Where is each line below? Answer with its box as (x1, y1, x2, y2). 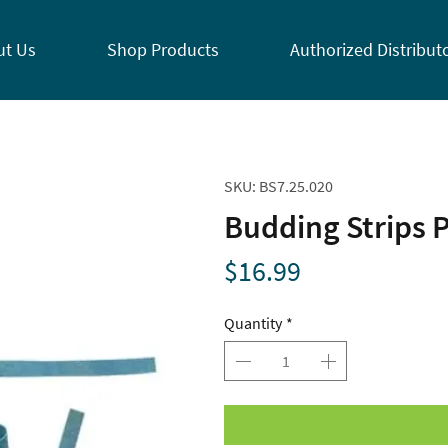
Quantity (224, 312, 282, 333)
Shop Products (107, 38, 220, 61)
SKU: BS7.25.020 (224, 175, 333, 196)
